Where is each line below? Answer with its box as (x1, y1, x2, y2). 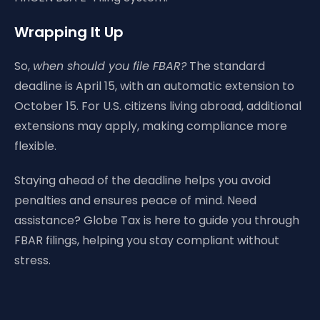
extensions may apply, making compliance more (14, 118, 287, 134)
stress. (14, 252, 51, 269)
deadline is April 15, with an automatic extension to (14, 78, 294, 94)
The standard (186, 58, 265, 74)
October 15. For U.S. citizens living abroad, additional (14, 98, 301, 114)
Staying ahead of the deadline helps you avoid (14, 172, 271, 189)
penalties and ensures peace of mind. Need (14, 192, 256, 209)
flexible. (14, 138, 56, 154)
